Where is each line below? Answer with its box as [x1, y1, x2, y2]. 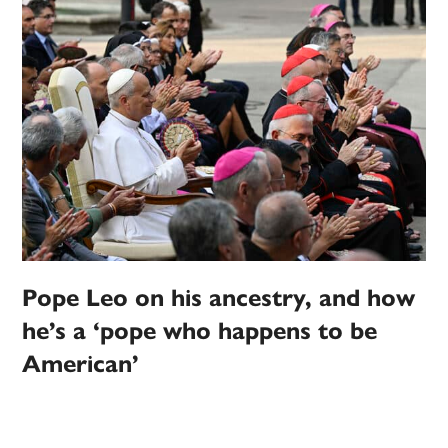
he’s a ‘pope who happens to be [22, 316, 378, 347]
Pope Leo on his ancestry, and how [22, 283, 416, 314]
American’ [22, 349, 140, 380]
